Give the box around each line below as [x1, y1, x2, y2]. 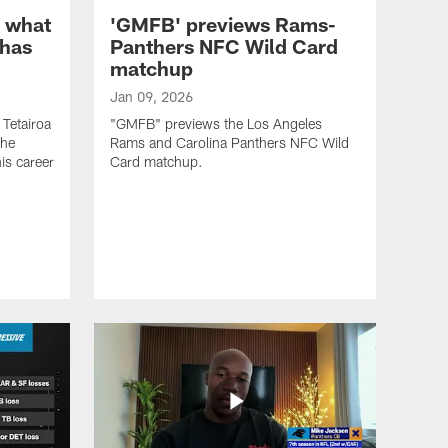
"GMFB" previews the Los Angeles [110, 115, 322, 133]
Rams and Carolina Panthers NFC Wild [110, 134, 349, 152]
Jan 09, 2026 [110, 88, 193, 106]
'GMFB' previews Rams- [110, 12, 336, 37]
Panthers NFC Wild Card [110, 34, 338, 59]
